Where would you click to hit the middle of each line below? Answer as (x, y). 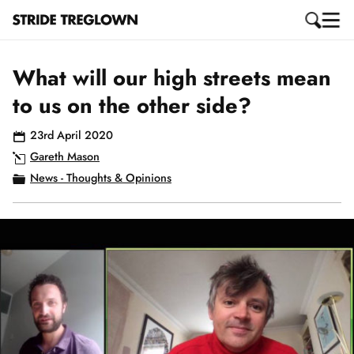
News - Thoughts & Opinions (101, 178)
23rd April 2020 (72, 135)
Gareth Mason (65, 156)
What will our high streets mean (172, 78)
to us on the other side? (132, 105)
